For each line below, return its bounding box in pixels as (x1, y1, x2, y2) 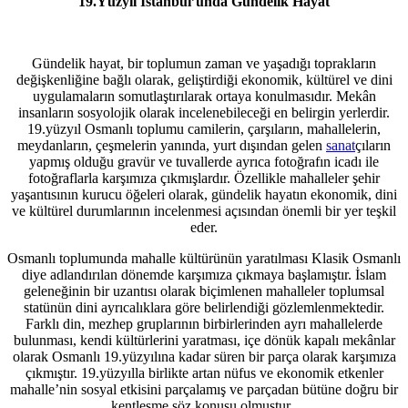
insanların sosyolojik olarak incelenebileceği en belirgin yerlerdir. (18, 104, 390, 120)
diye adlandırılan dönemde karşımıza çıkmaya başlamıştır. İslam (22, 266, 386, 282)
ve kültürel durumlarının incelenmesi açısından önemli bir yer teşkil (12, 202, 396, 219)
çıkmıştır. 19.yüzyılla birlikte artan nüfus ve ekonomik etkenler (25, 364, 383, 381)
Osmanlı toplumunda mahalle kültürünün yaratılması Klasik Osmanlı (7, 250, 401, 266)
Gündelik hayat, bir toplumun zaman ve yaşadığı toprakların (32, 55, 376, 71)
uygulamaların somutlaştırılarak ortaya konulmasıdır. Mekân (32, 87, 376, 104)
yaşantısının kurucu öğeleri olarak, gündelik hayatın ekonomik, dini (11, 186, 397, 202)
